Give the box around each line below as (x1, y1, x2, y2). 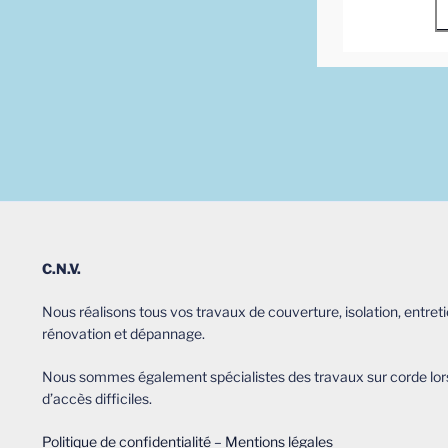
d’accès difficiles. (42, 389, 152, 407)
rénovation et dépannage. (42, 324, 205, 342)
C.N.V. (42, 259, 81, 277)
